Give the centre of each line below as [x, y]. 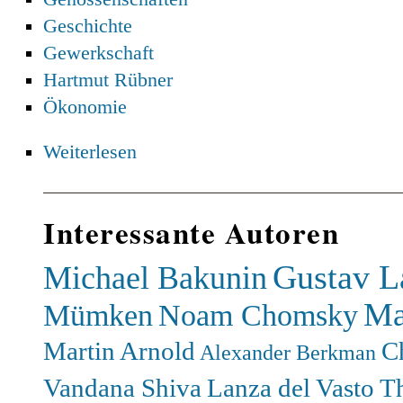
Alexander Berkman [288, 352]
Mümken [99, 315]
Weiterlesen [90, 152]
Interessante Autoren [192, 232]
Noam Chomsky [259, 315]
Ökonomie [85, 107]
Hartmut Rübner [108, 80]
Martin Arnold [120, 351]
